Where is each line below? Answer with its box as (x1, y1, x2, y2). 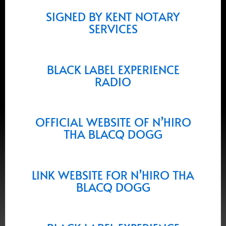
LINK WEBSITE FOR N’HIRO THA (32, 167, 194, 183)
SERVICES (88, 20, 138, 36)
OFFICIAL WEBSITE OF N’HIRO (35, 114, 191, 130)
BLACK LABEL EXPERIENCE (46, 61, 180, 77)
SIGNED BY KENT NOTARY (46, 8, 180, 24)
